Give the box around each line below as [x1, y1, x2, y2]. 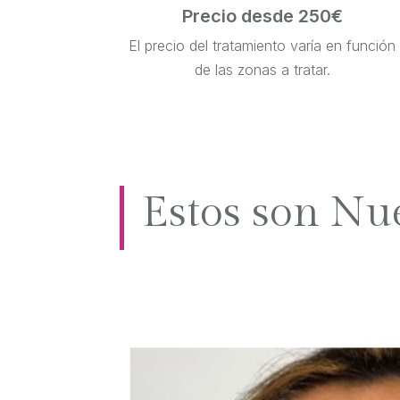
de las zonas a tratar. [194, 61, 330, 79]
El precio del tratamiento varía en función [129, 37, 396, 55]
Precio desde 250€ [181, 5, 343, 28]
